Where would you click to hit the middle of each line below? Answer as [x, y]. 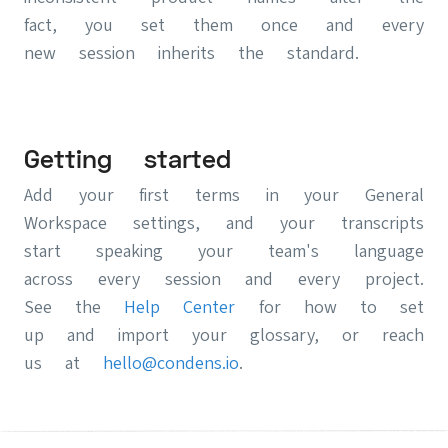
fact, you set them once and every [224, 25]
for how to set [330, 307]
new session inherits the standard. [191, 53]
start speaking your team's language [224, 251]
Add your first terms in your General [224, 195]
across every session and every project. [224, 279]
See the [74, 307]
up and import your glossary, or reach [224, 335]
